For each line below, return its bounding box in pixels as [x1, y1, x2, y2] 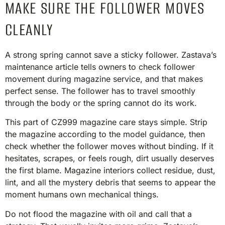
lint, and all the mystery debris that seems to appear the [5, 177, 215, 188]
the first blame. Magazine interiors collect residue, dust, [5, 165, 215, 176]
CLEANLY [5, 19, 54, 41]
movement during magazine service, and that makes [5, 73, 203, 84]
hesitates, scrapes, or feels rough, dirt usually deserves [5, 153, 214, 164]
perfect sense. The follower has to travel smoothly [5, 85, 195, 96]
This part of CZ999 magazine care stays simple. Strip [5, 117, 207, 128]
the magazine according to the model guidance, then [5, 129, 205, 140]
